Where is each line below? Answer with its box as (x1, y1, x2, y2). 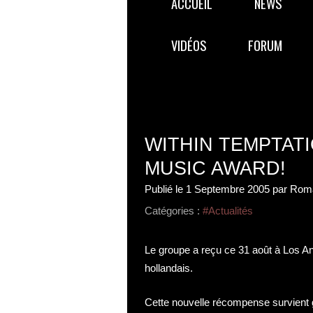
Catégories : (145, 205, 200, 217)
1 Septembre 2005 (186, 183, 270, 195)
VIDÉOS (171, 36, 206, 54)
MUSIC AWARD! (145, 158, 286, 179)
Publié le (145, 183, 186, 195)
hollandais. (145, 262, 193, 274)
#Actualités (203, 205, 253, 217)
